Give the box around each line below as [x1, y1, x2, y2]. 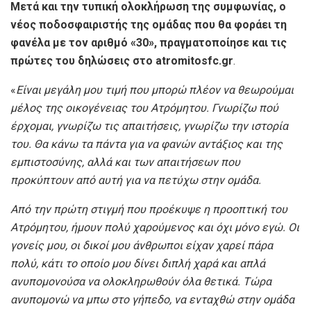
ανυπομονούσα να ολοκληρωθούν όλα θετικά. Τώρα [10, 275, 271, 288]
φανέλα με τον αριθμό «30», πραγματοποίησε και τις [10, 36, 287, 49]
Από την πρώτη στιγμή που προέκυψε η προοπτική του [10, 203, 287, 216]
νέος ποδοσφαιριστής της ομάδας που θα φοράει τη [10, 18, 287, 31]
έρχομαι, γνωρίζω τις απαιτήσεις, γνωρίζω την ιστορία [10, 119, 288, 133]
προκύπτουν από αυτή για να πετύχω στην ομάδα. [10, 174, 261, 187]
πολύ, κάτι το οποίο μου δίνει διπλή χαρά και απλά [10, 257, 265, 270]
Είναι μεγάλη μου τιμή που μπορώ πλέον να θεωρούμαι [16, 83, 294, 96]
